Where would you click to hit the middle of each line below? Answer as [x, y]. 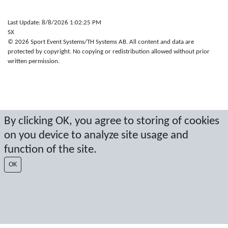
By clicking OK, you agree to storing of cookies [112, 121]
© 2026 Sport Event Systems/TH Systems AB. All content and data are [101, 42]
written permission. [34, 61]
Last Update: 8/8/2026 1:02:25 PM [54, 23]
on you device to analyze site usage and [96, 135]
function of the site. [50, 150]
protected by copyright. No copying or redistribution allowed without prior [109, 52]
